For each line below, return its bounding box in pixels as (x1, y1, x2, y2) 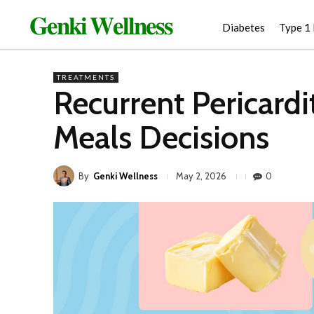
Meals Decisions (53, 118, 269, 157)
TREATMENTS (57, 73, 115, 82)
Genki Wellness (93, 170, 158, 182)
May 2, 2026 (176, 170, 226, 182)
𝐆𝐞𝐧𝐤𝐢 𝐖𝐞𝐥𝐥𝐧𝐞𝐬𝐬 (29, 13, 172, 40)
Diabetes (222, 21, 266, 34)
